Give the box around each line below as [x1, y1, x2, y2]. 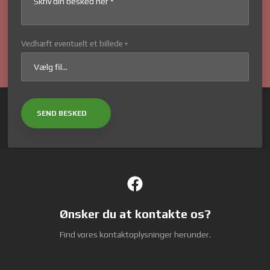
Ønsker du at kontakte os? [59, 206, 211, 221]
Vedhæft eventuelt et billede [20, 39, 125, 49]
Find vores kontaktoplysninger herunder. [59, 229, 211, 239]
